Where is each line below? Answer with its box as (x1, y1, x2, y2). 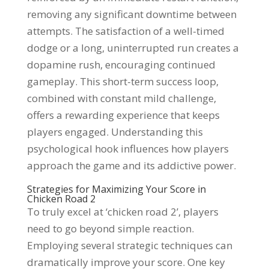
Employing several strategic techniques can (26, 238, 232, 252)
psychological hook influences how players (26, 142, 229, 156)
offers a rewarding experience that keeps (26, 108, 220, 122)
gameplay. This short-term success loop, (26, 74, 219, 88)
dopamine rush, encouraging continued (26, 58, 216, 71)
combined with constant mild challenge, (26, 91, 216, 105)
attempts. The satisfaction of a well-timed (26, 24, 225, 38)
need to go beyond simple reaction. (26, 222, 194, 235)
